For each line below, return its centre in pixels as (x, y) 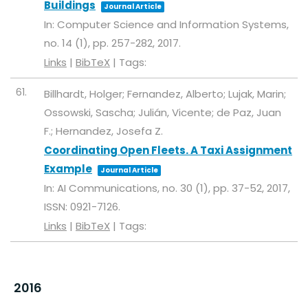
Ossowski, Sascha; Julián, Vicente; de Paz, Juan (163, 112)
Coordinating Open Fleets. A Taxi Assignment (168, 150)
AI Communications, (110, 188)
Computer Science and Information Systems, (173, 24)
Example (68, 169)
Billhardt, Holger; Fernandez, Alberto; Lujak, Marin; (165, 94)
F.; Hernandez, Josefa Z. (103, 131)
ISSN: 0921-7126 (81, 207)
